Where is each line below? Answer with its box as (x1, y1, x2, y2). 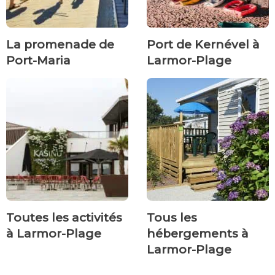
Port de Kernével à (147, 37, 260, 52)
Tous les (147, 211, 197, 225)
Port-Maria (6, 53, 71, 68)
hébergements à (147, 227, 249, 241)
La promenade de (6, 37, 114, 52)
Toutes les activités (6, 211, 122, 225)
